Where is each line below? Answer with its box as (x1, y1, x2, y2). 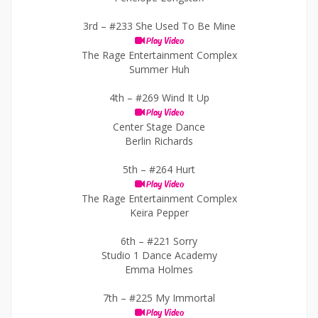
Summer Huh (128, 62, 190, 76)
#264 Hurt (149, 163, 195, 176)
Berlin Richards (125, 134, 193, 148)
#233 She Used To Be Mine (109, 19, 236, 33)
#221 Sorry (147, 234, 197, 248)
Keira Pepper (129, 206, 189, 219)
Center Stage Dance (113, 120, 205, 133)
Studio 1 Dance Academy (101, 248, 217, 262)
